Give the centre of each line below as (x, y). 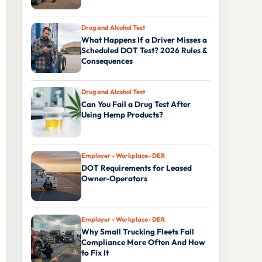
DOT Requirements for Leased (137, 168)
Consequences (107, 61)
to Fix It (95, 253)
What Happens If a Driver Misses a (144, 40)
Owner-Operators (114, 179)
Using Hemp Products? (122, 114)
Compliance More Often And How (143, 242)
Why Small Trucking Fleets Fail (138, 232)
